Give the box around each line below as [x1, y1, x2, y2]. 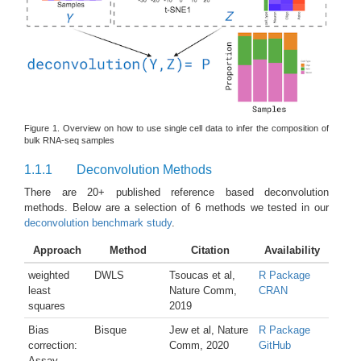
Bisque [94, 324, 127, 337]
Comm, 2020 [169, 339, 229, 352]
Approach [33, 244, 81, 257]
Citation [190, 244, 230, 257]
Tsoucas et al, [169, 269, 235, 282]
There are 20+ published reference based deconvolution [24, 186, 329, 199]
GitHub [259, 339, 291, 352]
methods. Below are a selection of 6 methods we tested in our [24, 201, 329, 214]
